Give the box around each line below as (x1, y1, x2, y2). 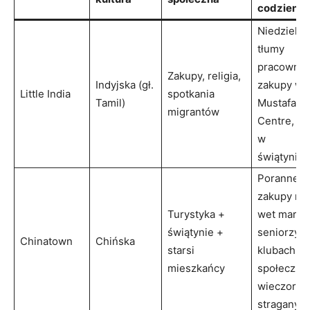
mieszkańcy (167, 261, 225, 275)
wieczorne (257, 279, 309, 293)
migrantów (167, 104, 219, 118)
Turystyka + (167, 207, 225, 221)
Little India (20, 86, 71, 100)
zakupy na (257, 189, 307, 203)
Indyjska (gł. (95, 77, 154, 91)
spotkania (167, 86, 215, 100)
